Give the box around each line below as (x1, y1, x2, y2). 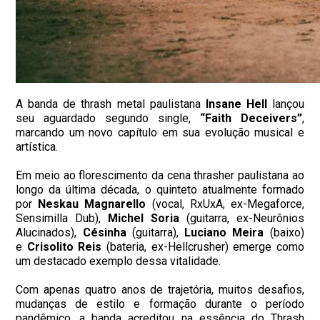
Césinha (82, 226, 126, 240)
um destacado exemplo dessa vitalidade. (16, 254, 221, 269)
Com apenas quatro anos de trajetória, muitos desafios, (16, 283, 304, 297)
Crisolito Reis (26, 240, 102, 254)
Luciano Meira (184, 226, 264, 240)
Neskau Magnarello (38, 197, 146, 211)
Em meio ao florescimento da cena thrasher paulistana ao (16, 169, 304, 183)
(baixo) (264, 226, 304, 240)
